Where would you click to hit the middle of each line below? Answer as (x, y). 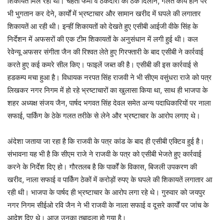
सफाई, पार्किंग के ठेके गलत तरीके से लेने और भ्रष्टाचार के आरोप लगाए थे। (104, 115)
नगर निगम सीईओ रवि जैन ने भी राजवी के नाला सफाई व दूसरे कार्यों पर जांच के (108, 205)
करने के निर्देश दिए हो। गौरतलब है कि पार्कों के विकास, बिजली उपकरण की (102, 166)
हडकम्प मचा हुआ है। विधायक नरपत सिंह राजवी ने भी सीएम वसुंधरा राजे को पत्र (110, 77)
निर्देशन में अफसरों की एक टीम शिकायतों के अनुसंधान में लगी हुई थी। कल (103, 39)
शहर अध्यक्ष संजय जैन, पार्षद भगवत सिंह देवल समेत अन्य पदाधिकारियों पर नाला (109, 103)
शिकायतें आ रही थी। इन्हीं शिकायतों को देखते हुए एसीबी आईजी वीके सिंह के (103, 26)
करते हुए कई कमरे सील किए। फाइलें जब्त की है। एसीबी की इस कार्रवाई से (103, 64)
